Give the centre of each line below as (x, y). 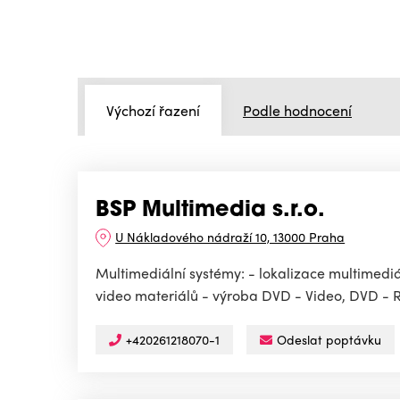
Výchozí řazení (153, 110)
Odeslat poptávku (329, 340)
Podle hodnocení (297, 110)
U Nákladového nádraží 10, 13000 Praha (230, 237)
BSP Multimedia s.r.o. (210, 211)
